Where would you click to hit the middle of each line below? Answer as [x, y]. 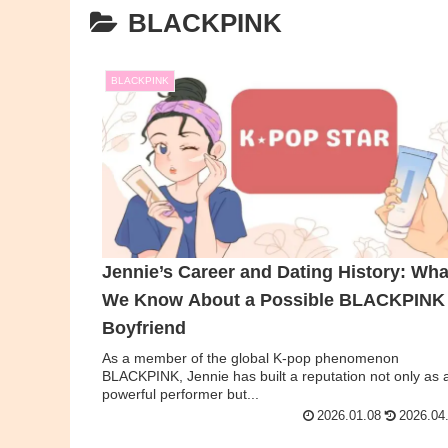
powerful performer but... [181, 394]
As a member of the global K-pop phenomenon [251, 358]
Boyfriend [144, 328]
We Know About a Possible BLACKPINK [274, 300]
